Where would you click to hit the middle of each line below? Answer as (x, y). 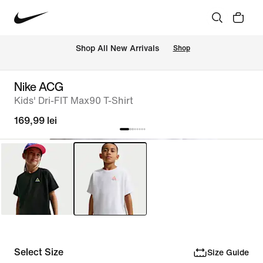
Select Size (39, 252)
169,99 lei (36, 121)
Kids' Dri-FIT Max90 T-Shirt (74, 101)
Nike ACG (39, 87)
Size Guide (228, 252)
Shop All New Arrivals (117, 49)
